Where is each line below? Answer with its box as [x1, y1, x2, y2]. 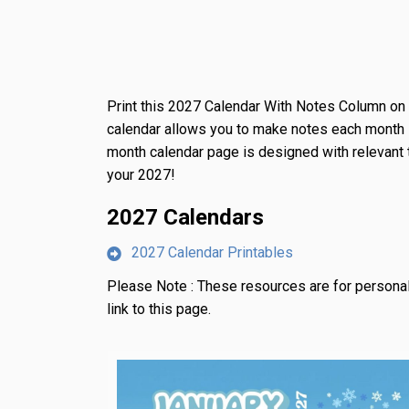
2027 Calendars [107, 204, 264, 231]
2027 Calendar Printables [131, 244, 293, 262]
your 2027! [107, 166, 175, 184]
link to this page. [107, 300, 211, 319]
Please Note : [107, 278, 197, 296]
